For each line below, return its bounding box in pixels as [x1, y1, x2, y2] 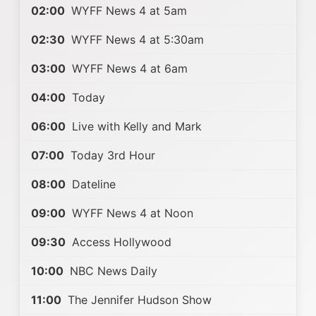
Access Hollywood [68, 235, 171, 249]
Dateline [68, 177, 116, 191]
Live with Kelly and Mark [68, 119, 202, 133]
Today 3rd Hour [67, 148, 155, 162]
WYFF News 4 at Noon [68, 206, 193, 220]
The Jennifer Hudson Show [64, 293, 212, 307]
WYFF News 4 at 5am [68, 4, 187, 18]
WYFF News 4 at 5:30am [68, 32, 204, 47]
